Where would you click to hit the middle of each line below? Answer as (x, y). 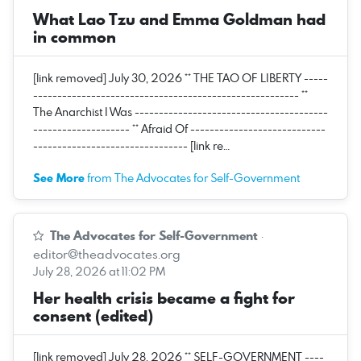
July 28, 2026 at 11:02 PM (99, 271)
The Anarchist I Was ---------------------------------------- (180, 111)
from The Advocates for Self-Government (192, 177)
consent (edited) (93, 315)
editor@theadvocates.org (107, 253)
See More (59, 178)
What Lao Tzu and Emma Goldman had (179, 19)
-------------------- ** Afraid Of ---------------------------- (179, 128)
